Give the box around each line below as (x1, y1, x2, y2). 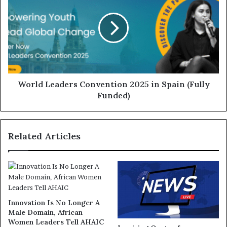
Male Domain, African (8, 208, 83, 217)
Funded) (97, 90, 130, 101)
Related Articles (8, 130, 81, 142)
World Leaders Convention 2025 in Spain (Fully (17, 79, 210, 90)
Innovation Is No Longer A (8, 198, 100, 208)
